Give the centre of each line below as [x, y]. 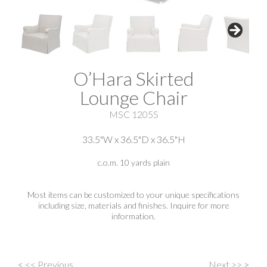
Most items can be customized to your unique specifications [133, 195]
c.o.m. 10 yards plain [133, 163]
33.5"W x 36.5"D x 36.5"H [133, 139]
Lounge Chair [133, 98]
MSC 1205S [133, 114]
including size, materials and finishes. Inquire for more [133, 206]
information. [133, 216]
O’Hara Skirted [133, 79]
